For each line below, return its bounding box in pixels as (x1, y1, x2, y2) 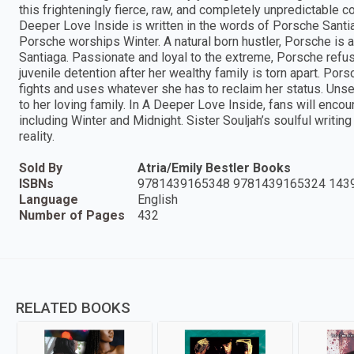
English (137, 192, 178, 208)
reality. (19, 129, 55, 145)
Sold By (19, 160, 62, 176)
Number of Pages (19, 208, 125, 224)
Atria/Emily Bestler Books (137, 160, 291, 176)
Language (19, 192, 78, 208)
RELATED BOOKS (16, 299, 130, 318)
